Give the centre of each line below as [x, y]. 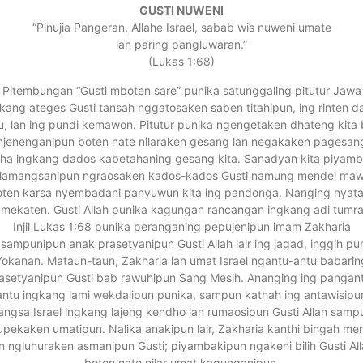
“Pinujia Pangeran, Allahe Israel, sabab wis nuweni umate [181, 28]
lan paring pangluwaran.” [181, 45]
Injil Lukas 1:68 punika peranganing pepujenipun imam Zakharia [181, 226]
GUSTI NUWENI [181, 11]
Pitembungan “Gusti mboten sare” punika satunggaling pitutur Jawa [181, 90]
